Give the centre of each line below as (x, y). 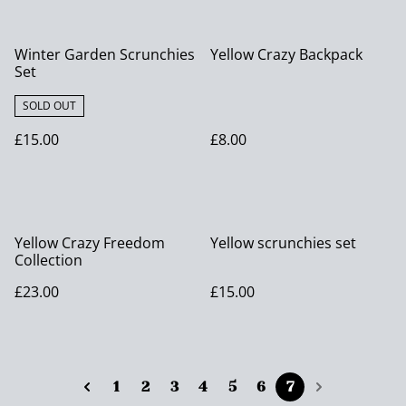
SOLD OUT (49, 106)
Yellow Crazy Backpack (286, 55)
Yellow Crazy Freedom (90, 243)
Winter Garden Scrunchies (105, 55)
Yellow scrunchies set (283, 243)
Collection (48, 261)
